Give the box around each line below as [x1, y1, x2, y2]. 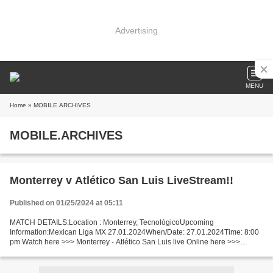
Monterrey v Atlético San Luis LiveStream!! [10, 174, 233, 186]
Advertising [115, 25, 158, 35]
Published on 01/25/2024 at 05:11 [10, 199, 123, 207]
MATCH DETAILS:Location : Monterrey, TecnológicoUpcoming [10, 218, 214, 227]
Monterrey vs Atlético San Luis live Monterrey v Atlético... [10, 247, 196, 256]
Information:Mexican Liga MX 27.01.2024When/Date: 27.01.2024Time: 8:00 [10, 228, 259, 236]
